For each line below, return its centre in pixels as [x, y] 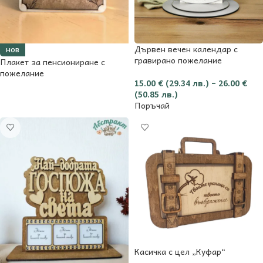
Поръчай [152, 105]
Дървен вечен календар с [186, 48]
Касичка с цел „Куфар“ [180, 251]
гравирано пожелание [178, 60]
